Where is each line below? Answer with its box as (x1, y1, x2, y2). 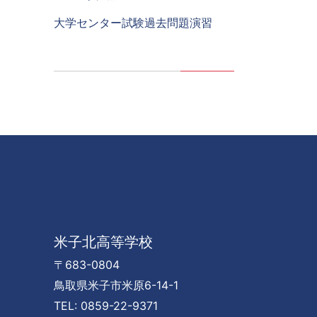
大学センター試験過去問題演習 (54, 15, 212, 30)
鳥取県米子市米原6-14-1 (54, 277, 178, 292)
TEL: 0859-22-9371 (54, 298, 158, 313)
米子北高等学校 (54, 233, 153, 250)
